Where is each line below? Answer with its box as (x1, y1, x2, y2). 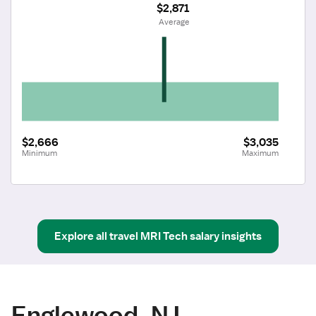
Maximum (242, 147, 279, 159)
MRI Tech (140, 229, 188, 243)
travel (109, 229, 138, 243)
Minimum (22, 147, 57, 159)
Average (158, 16, 190, 28)
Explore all (54, 229, 107, 243)
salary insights (190, 229, 262, 243)
